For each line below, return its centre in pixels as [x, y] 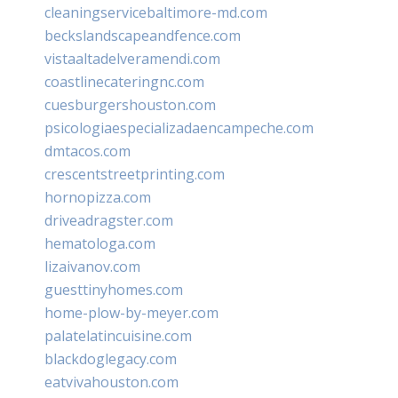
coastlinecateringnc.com [124, 81]
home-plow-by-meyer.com [131, 312]
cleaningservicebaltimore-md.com [156, 12]
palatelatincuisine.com [118, 335]
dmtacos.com [88, 151]
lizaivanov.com [92, 266]
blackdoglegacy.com [111, 358]
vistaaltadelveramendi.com [132, 58]
